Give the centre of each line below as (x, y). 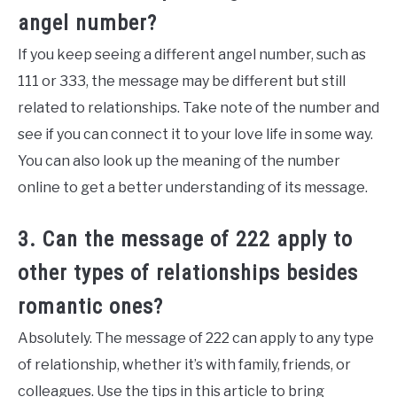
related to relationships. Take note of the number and (198, 108)
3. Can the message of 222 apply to (185, 240)
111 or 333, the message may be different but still (182, 82)
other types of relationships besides (188, 273)
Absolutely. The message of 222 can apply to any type (196, 339)
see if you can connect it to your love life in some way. (195, 135)
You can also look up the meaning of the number (179, 161)
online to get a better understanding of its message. (193, 188)
